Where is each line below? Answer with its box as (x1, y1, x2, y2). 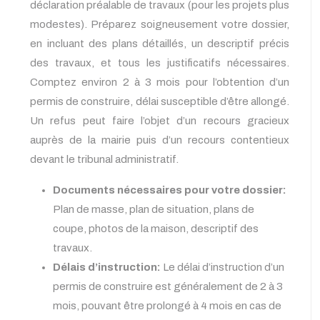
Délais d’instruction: (53, 261, 163, 274)
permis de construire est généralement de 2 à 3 (53, 281, 283, 293)
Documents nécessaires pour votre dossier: (53, 184, 286, 196)
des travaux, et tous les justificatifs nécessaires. (30, 57, 289, 69)
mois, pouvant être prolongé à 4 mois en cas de (53, 300, 281, 312)
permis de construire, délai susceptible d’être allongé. (30, 96, 289, 108)
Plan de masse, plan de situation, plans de (53, 204, 254, 216)
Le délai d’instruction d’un (163, 261, 284, 274)
